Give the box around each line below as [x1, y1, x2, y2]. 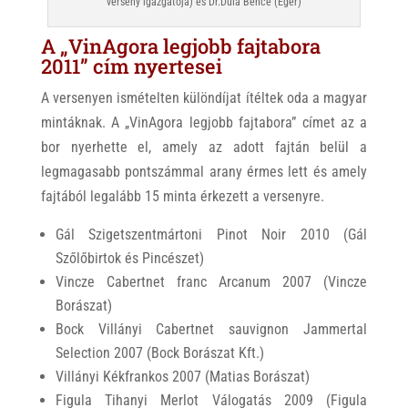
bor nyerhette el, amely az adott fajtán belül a [40, 138, 368, 156]
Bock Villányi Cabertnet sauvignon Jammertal [55, 320, 368, 338]
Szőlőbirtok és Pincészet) [55, 249, 204, 267]
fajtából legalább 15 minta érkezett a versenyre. [40, 187, 324, 205]
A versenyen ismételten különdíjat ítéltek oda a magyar [40, 88, 368, 107]
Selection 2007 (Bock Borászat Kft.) [55, 343, 264, 362]
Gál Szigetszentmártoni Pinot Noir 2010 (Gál [55, 225, 368, 243]
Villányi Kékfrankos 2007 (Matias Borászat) [55, 367, 310, 385]
